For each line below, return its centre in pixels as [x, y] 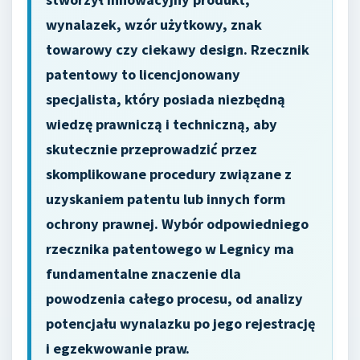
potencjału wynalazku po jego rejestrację [180, 323]
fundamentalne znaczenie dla [143, 274]
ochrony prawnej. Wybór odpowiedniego [177, 224]
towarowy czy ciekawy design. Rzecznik [178, 49]
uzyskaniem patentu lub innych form [166, 199]
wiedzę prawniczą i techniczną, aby [162, 124]
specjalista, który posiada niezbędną [166, 99]
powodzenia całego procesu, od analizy [174, 299]
